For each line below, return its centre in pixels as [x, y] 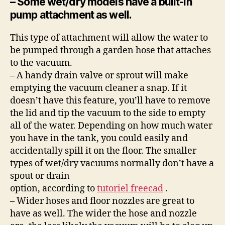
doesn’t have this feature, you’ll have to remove [110, 100]
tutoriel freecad [130, 188]
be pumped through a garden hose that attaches [110, 50]
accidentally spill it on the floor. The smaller [103, 151]
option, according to [53, 188]
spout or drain [40, 176]
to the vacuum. [41, 63]
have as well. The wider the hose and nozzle [103, 213]
